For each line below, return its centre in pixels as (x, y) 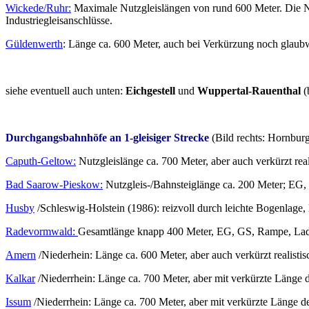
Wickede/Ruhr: (38, 8)
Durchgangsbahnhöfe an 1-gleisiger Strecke (107, 138)
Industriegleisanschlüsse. (59, 21)
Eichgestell (150, 91)
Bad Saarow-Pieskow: (54, 185)
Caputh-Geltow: (41, 161)
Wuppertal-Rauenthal (249, 91)
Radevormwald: (42, 232)
